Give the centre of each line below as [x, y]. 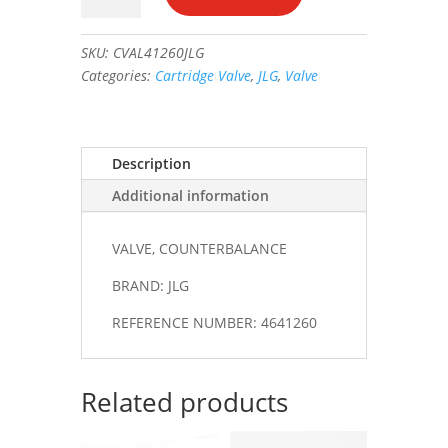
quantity [107, 43]
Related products [184, 401]
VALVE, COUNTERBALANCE [199, 248]
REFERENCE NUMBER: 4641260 [214, 322]
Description [151, 163]
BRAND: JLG [150, 285]
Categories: [117, 75]
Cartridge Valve [202, 75]
